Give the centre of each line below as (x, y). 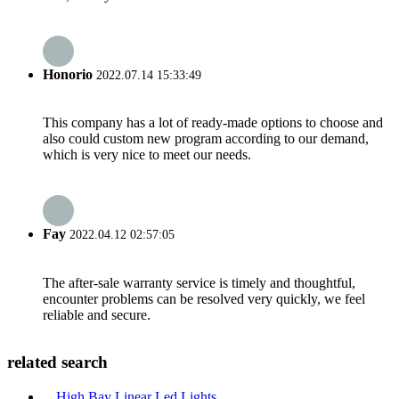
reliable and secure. (97, 314)
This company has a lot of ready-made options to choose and (213, 123)
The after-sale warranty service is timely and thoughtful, (199, 282)
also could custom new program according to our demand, (206, 139)
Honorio (68, 74)
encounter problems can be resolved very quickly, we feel (204, 298)
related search (57, 362)
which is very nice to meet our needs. (147, 155)
